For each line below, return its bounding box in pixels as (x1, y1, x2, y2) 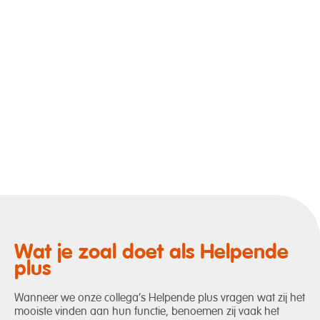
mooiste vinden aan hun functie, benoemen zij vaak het (14, 306, 279, 318)
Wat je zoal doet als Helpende (14, 243, 289, 264)
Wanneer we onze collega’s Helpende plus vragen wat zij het (14, 293, 305, 304)
